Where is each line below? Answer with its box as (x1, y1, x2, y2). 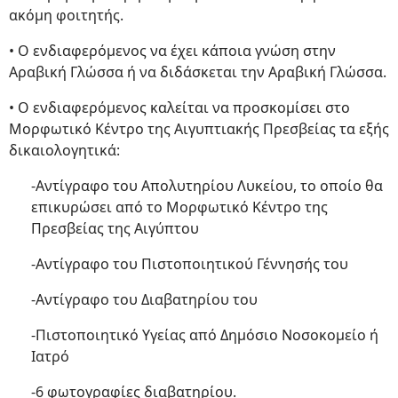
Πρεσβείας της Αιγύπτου (31, 219, 199, 238)
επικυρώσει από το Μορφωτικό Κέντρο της (31, 197, 328, 217)
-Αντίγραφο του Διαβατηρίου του (31, 290, 258, 309)
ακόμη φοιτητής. (9, 5, 123, 25)
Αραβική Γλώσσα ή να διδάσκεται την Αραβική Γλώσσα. (9, 62, 386, 82)
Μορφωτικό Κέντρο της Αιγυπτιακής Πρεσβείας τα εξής (9, 119, 389, 139)
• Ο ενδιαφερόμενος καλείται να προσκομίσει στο (9, 98, 350, 117)
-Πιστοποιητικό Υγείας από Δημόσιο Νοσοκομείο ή (31, 325, 378, 345)
